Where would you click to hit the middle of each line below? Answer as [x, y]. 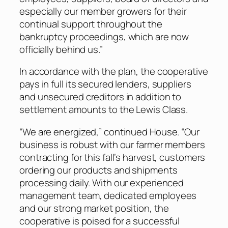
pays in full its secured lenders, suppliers [105, 84]
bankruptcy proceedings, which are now [104, 36]
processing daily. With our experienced [102, 182]
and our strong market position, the [94, 208]
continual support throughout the [91, 24]
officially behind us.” [61, 49]
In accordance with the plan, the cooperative [114, 72]
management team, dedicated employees [108, 195]
